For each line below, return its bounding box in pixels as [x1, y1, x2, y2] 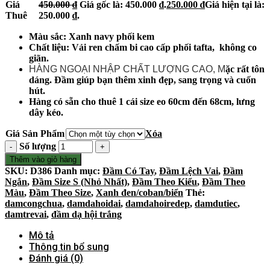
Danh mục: [54, 165, 102, 176]
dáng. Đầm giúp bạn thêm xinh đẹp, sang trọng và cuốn [29, 74, 256, 85]
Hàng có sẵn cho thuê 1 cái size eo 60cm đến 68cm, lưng [29, 96, 257, 107]
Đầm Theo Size [29, 187, 91, 198]
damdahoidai [67, 198, 121, 209]
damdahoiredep [125, 198, 190, 209]
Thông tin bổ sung [29, 240, 109, 253]
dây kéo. [29, 107, 63, 118]
